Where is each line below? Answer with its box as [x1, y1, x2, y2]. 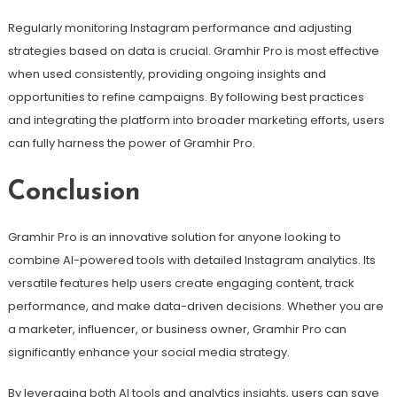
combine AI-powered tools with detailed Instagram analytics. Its [7, 251, 376, 269]
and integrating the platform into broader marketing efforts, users [7, 111, 385, 128]
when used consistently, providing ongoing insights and [7, 65, 326, 82]
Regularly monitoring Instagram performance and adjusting [7, 19, 352, 36]
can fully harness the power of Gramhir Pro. [7, 134, 255, 152]
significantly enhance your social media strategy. [7, 343, 290, 361]
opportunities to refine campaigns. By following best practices [7, 88, 364, 105]
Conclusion [7, 178, 140, 206]
